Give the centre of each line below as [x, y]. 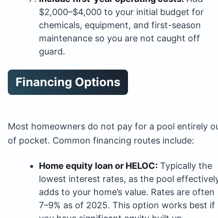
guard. [52, 51]
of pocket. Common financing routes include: [101, 140]
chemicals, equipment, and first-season [120, 25]
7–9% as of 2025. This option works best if [127, 205]
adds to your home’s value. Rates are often [127, 192]
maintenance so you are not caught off [119, 38]
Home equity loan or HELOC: [98, 165]
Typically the [185, 165]
